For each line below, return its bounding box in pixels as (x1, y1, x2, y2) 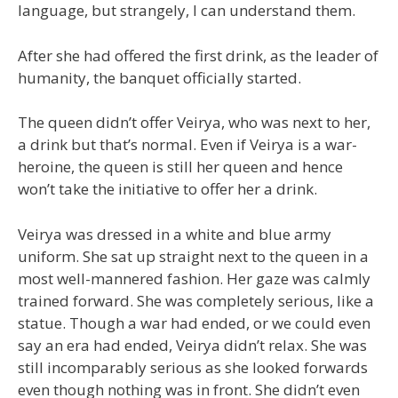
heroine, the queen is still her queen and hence (18, 156, 343, 177)
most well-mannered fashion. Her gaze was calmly (18, 267, 370, 289)
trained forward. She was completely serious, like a (18, 290, 374, 311)
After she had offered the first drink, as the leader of (18, 44, 378, 66)
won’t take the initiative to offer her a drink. (18, 179, 317, 199)
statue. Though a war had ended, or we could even (18, 312, 370, 333)
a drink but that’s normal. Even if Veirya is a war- (18, 134, 357, 155)
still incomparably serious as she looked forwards (18, 356, 368, 378)
